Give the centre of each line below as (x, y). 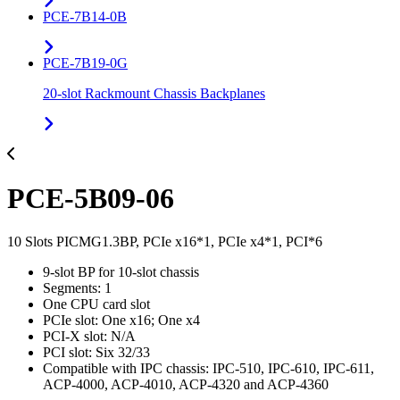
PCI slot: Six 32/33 (96, 352)
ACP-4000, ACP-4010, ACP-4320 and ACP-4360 (186, 384)
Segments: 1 (77, 288)
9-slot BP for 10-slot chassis (121, 272)
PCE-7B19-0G (85, 63)
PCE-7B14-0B (85, 17)
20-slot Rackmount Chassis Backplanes (154, 94)
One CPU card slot (96, 304)
